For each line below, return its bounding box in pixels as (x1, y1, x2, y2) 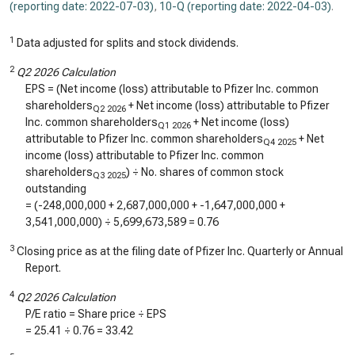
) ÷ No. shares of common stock (126, 166, 284, 178)
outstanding (25, 182, 86, 195)
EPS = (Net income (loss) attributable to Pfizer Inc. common (25, 82, 319, 95)
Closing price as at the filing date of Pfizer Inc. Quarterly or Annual (14, 245, 343, 258)
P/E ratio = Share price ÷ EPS (25, 307, 166, 320)
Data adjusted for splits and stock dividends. (14, 36, 239, 49)
